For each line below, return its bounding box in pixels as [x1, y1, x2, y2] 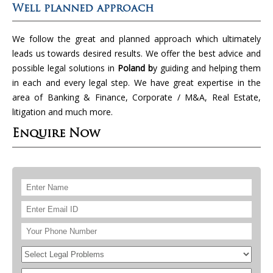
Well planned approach [12, 3, 154, 14]
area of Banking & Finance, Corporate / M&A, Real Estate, [12, 91, 261, 103]
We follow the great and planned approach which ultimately [12, 32, 261, 44]
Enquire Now [12, 128, 100, 140]
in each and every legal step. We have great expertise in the [12, 76, 261, 88]
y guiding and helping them [153, 62, 261, 74]
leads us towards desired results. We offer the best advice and [12, 47, 261, 59]
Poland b [118, 62, 153, 74]
